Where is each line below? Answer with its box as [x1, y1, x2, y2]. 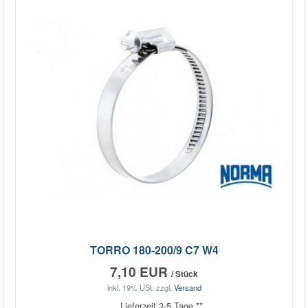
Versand [173, 282, 201, 294]
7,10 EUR [110, 261, 171, 281]
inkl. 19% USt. [107, 282, 154, 294]
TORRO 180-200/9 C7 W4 [89, 241, 219, 258]
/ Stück [171, 267, 198, 280]
